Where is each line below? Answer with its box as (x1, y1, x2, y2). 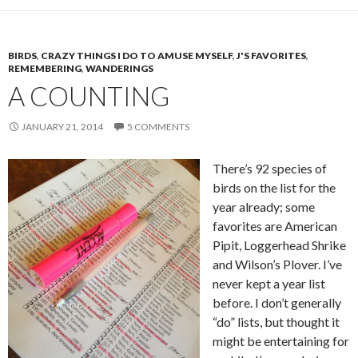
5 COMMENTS (127, 120, 189, 133)
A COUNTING (8, 79, 169, 112)
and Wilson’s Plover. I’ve (213, 256, 342, 272)
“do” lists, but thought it (213, 313, 340, 329)
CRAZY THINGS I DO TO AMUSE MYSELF (41, 49, 233, 62)
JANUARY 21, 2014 (22, 120, 103, 133)
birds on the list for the (213, 179, 336, 195)
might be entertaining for (213, 332, 349, 348)
